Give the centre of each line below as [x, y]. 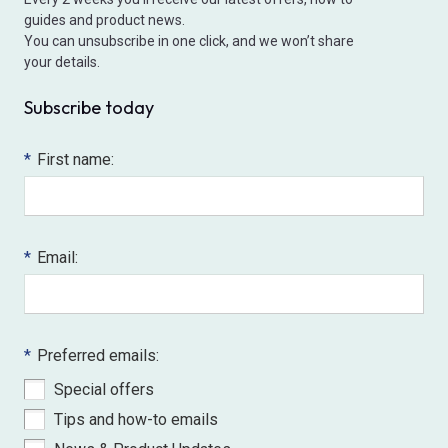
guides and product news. [104, 20]
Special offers [104, 389]
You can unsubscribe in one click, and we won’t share [189, 41]
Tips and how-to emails [136, 419]
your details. [62, 62]
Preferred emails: [98, 355]
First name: [75, 159]
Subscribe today [89, 107]
